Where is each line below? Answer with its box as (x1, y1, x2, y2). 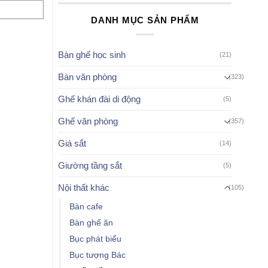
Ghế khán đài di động (58, 93, 141, 104)
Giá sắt (58, 138, 87, 148)
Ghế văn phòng (58, 115, 118, 126)
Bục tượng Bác (69, 250, 126, 260)
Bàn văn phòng (58, 71, 117, 82)
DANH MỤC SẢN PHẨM (91, 14, 199, 25)
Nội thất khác (58, 182, 110, 193)
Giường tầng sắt (58, 160, 123, 170)
